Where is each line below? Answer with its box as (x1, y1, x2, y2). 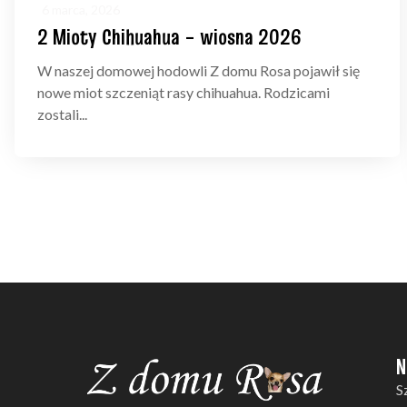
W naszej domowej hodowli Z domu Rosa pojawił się (37, 62, 360, 80)
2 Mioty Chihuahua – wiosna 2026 (37, 22, 302, 53)
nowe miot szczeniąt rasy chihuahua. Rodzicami (37, 84, 330, 102)
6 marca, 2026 (42, 2, 120, 18)
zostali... (37, 105, 87, 124)
